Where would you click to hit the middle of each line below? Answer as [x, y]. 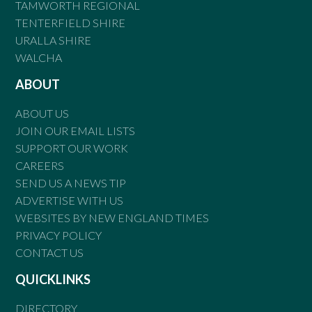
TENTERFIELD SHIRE [71, 22]
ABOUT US [42, 113]
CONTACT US [50, 252]
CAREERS [40, 165]
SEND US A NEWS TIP [71, 182]
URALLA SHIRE [54, 40]
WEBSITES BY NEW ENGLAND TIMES [112, 217]
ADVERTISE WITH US [70, 200]
